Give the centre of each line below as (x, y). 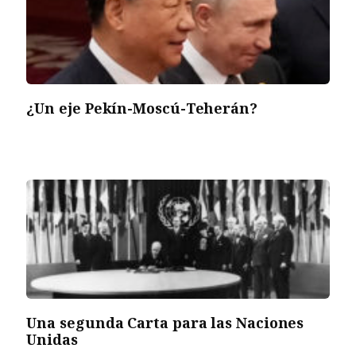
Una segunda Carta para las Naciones (165, 322)
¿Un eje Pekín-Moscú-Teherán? (142, 108)
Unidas (52, 339)
